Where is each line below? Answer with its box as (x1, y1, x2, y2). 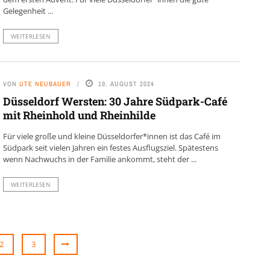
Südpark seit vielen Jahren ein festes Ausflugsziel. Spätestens (2, 142, 218, 154)
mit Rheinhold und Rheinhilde (2, 108, 155, 123)
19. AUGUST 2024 (98, 80, 154, 89)
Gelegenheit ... (2, 5, 53, 17)
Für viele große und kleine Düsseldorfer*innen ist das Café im (2, 131, 221, 142)
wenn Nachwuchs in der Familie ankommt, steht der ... (2, 154, 196, 165)
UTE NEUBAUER (19, 80, 71, 89)
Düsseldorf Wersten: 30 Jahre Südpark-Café (2, 94, 227, 109)
